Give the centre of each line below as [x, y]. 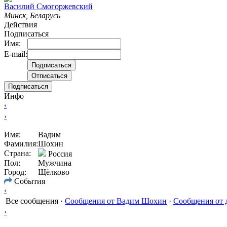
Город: [15, 172]
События [29, 181]
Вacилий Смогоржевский [48, 6]
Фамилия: [21, 143]
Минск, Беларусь [32, 15]
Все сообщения [32, 201]
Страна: [17, 153]
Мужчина [55, 163]
